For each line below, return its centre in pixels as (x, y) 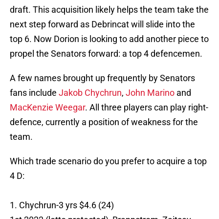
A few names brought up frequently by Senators (102, 78)
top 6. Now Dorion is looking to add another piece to (109, 39)
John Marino (150, 93)
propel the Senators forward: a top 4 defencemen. (106, 54)
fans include (34, 93)
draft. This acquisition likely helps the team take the (109, 10)
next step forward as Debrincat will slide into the (102, 24)
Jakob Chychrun (90, 93)
